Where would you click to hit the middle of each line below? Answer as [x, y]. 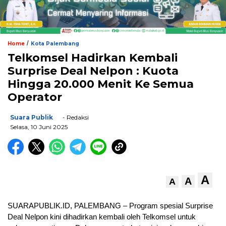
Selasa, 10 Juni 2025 [39, 127]
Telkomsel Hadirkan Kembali [93, 58]
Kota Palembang [55, 44]
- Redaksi [75, 118]
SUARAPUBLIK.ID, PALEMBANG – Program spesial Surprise [110, 206]
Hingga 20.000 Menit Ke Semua [101, 84]
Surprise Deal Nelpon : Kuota [93, 71]
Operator [35, 97]
